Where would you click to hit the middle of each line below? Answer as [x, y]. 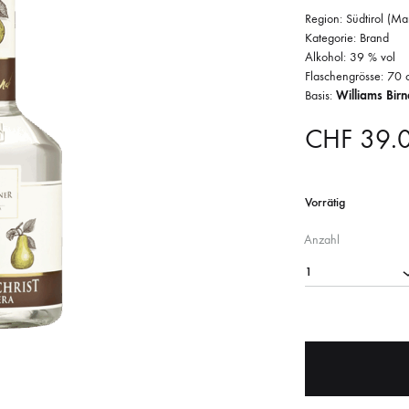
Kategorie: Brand [347, 37]
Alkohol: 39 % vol [350, 57]
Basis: [320, 95]
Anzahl [322, 239]
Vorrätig [325, 202]
